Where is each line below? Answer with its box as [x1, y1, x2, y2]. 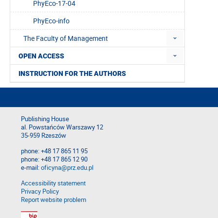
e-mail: [21, 163, 41, 172]
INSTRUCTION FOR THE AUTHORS [18, 70, 126, 78]
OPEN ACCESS [18, 52, 64, 60]
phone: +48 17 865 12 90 [21, 155, 88, 164]
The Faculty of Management [23, 34, 108, 43]
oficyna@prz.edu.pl [41, 163, 93, 172]
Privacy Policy [21, 187, 59, 196]
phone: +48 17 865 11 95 [21, 147, 88, 156]
